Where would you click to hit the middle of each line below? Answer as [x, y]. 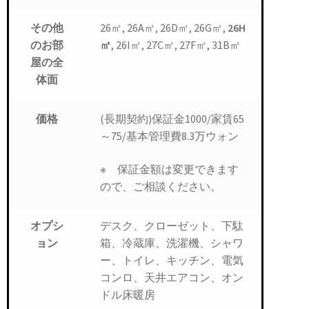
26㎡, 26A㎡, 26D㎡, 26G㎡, [163, 28]
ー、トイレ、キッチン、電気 [171, 260]
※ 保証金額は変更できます [169, 169]
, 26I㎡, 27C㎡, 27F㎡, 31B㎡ [176, 45]
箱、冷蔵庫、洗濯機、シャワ [171, 243]
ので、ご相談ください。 [160, 187]
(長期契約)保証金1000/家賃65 [172, 119]
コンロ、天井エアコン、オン [171, 278]
